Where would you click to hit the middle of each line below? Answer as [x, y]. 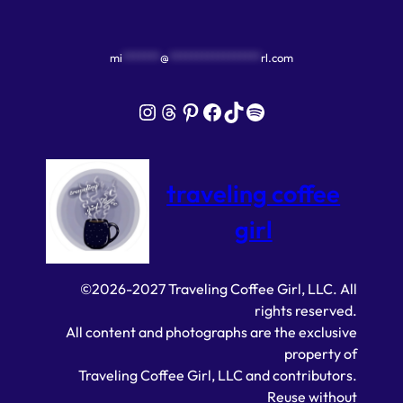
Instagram [145, 111]
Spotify [249, 111]
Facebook [206, 111]
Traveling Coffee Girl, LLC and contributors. [218, 375]
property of [321, 353]
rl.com [277, 57]
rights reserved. [306, 310]
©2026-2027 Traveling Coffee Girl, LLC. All [219, 288]
